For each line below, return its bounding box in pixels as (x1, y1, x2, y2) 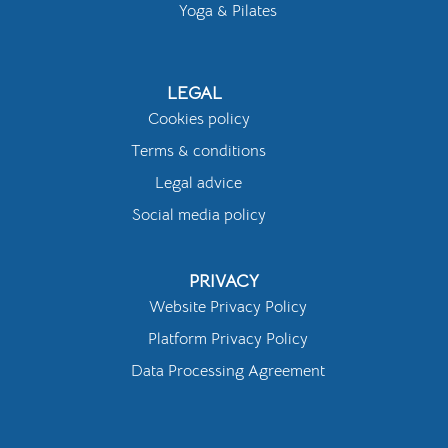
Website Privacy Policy (149, 297, 307, 318)
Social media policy (131, 205, 266, 226)
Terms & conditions (131, 141, 266, 162)
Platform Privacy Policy (148, 329, 308, 350)
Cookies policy (147, 109, 250, 130)
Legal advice (155, 173, 242, 194)
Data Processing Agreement (131, 361, 325, 382)
